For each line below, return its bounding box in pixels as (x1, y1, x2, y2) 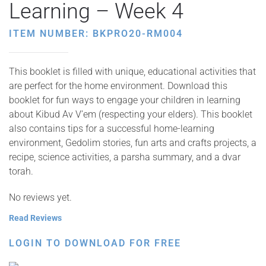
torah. (9, 166, 33, 177)
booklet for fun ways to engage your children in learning (9, 94, 240, 106)
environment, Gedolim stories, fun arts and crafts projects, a (9, 137, 256, 148)
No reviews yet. (9, 192, 72, 203)
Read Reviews (9, 213, 62, 223)
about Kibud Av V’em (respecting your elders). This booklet (9, 109, 252, 120)
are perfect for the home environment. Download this (9, 80, 227, 91)
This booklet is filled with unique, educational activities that (9, 66, 256, 77)
